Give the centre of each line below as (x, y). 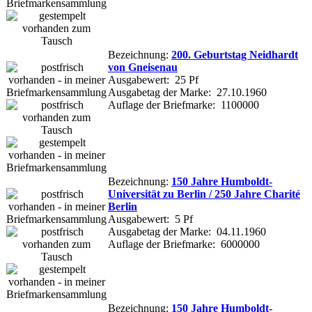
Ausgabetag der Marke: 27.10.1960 (187, 92)
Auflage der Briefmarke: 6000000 (184, 244)
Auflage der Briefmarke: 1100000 (184, 104)
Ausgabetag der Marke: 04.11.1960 (187, 231)
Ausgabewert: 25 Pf (153, 79)
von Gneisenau (143, 67)
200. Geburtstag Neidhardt (235, 54)
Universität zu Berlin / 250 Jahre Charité (204, 194)
